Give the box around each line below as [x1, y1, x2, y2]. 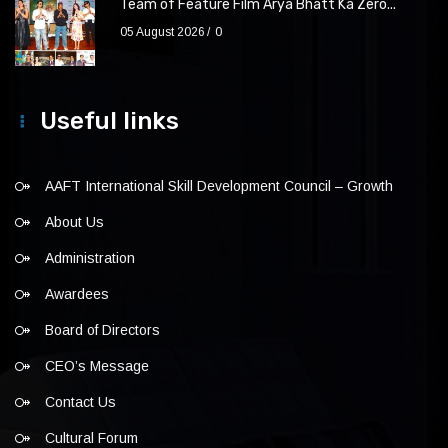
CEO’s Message [45, 358, 149, 374]
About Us [45, 214, 104, 230]
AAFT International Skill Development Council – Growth [45, 178, 393, 194]
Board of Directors [45, 322, 160, 338]
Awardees [45, 286, 109, 302]
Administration [45, 250, 135, 266]
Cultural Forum [45, 430, 138, 446]
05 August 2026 [120, 25, 205, 39]
